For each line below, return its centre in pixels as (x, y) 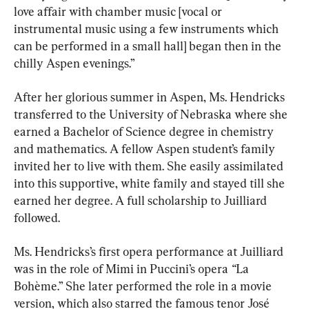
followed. (37, 218)
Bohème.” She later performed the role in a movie (144, 286)
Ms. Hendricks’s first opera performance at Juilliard (150, 252)
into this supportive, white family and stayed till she (151, 183)
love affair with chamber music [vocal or (119, 12)
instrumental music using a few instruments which (148, 29)
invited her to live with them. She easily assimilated (150, 166)
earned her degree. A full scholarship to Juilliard (142, 201)
